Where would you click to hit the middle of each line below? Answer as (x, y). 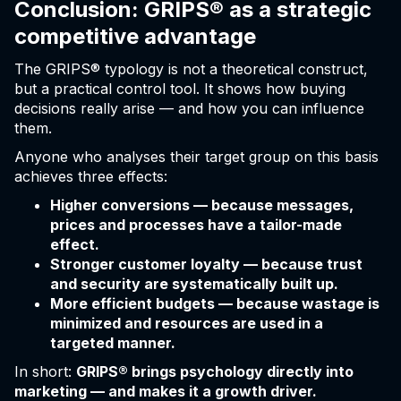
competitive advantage (135, 37)
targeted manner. (113, 343)
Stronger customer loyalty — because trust (206, 264)
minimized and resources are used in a (187, 324)
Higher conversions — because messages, (202, 205)
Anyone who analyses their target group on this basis (196, 157)
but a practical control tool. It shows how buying (180, 89)
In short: (45, 372)
